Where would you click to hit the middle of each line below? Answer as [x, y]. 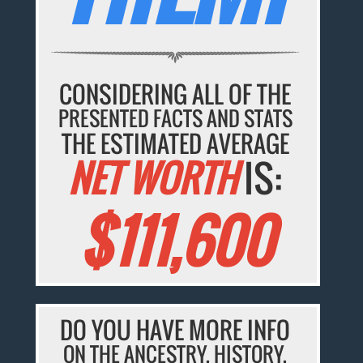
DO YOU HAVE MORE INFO [175, 330]
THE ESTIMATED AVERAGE [175, 143]
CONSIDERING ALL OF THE [175, 94]
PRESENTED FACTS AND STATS [175, 118]
